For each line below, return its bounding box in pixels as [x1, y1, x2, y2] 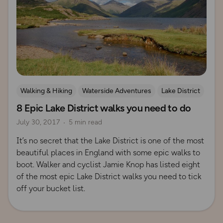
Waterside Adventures [82, 87, 151, 96]
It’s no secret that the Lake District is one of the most [16, 136, 204, 146]
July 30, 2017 [16, 118, 60, 127]
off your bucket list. [16, 184, 85, 194]
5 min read [69, 118, 102, 127]
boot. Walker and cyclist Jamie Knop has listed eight [16, 160, 200, 170]
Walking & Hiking [20, 87, 72, 96]
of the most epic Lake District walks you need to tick [16, 172, 201, 182]
